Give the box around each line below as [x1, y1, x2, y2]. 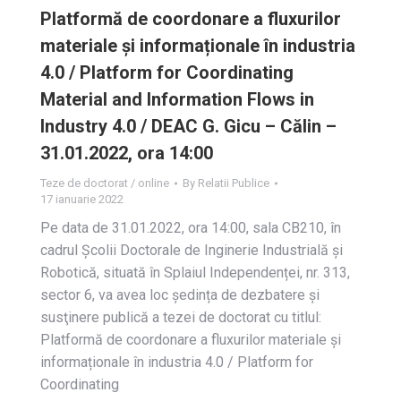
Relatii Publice [198, 176, 269, 190]
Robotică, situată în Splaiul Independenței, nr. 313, [40, 264, 350, 281]
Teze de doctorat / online [40, 176, 169, 190]
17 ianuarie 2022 [40, 192, 124, 206]
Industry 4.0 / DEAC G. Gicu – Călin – [40, 115, 337, 137]
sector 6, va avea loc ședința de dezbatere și [40, 286, 320, 303]
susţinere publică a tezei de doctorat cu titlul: [40, 309, 321, 326]
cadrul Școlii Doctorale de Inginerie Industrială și [40, 242, 343, 259]
